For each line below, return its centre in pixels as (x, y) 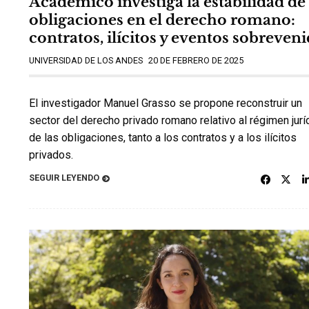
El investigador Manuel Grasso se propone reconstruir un (166, 103)
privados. (54, 154)
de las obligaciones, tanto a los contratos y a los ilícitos (163, 137)
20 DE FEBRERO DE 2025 (196, 60)
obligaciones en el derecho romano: (162, 20)
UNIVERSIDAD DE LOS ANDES (86, 60)
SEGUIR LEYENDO (64, 178)
